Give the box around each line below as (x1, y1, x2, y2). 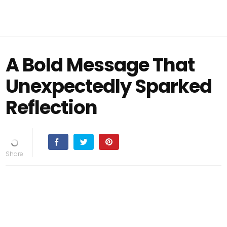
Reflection (6, 94, 98, 121)
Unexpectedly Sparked (6, 73, 212, 99)
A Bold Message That (6, 52, 195, 78)
